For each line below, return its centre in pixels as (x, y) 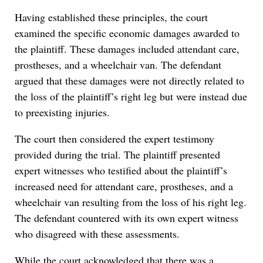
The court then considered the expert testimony (114, 139)
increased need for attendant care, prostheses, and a (124, 186)
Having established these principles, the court (111, 17)
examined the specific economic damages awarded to (127, 33)
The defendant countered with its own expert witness (127, 218)
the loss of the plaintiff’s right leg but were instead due (131, 97)
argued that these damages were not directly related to (129, 81)
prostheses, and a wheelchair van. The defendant (118, 65)
